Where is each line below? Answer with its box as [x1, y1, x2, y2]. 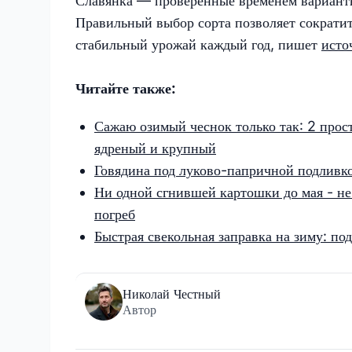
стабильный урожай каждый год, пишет [75, 35, 321, 53]
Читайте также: [75, 79, 179, 97]
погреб [94, 205, 135, 222]
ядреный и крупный [94, 139, 216, 156]
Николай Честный [123, 285, 221, 302]
